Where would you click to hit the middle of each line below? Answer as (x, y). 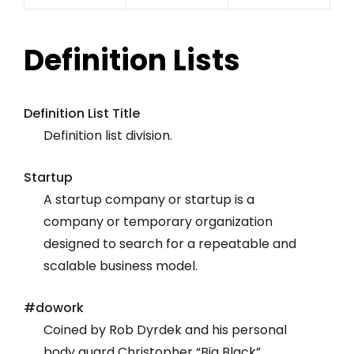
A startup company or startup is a (149, 200)
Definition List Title (82, 114)
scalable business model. (121, 266)
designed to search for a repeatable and (170, 244)
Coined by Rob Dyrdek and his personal (165, 330)
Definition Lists (132, 61)
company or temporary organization (158, 222)
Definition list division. (108, 136)
